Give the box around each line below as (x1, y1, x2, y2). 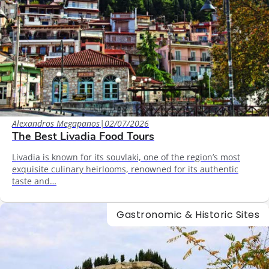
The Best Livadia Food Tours (12, 128, 154, 144)
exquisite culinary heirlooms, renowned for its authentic (12, 163, 238, 175)
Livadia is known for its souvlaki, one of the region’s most (12, 151, 240, 163)
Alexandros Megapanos (12, 117, 100, 129)
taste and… (12, 175, 56, 187)
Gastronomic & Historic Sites (116, 207, 259, 222)
